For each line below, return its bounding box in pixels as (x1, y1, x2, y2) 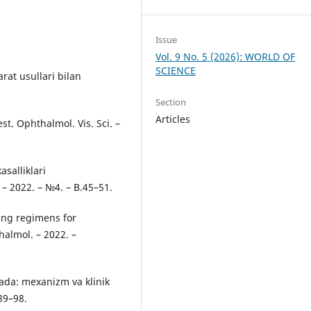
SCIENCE (155, 63, 196, 77)
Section (155, 95, 187, 108)
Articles (155, 112, 191, 126)
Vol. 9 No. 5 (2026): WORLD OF (155, 49, 296, 63)
